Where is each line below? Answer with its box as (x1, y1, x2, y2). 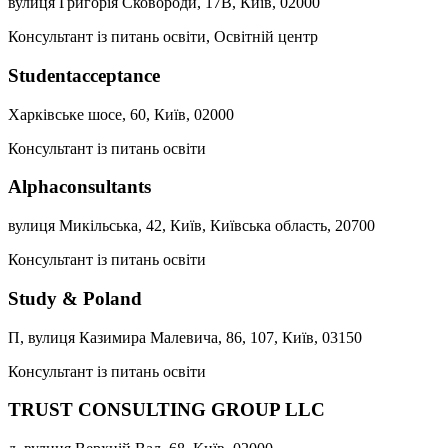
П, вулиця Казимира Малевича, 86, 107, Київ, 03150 (8, 328, 362, 346)
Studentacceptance (8, 64, 160, 86)
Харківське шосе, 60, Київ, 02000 (8, 105, 234, 123)
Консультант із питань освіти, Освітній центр (8, 28, 318, 46)
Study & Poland (8, 287, 142, 309)
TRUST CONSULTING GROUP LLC (8, 399, 325, 421)
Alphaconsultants (8, 176, 151, 198)
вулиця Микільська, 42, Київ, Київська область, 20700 (8, 217, 375, 235)
